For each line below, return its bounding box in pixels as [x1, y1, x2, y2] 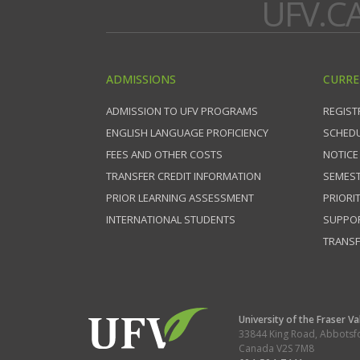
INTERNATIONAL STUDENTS [106, 212, 235, 227]
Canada [239, 342, 276, 355]
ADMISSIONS [106, 72, 176, 87]
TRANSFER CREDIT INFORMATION [106, 169, 261, 183]
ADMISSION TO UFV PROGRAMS [106, 104, 258, 118]
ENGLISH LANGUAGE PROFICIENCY [106, 125, 268, 140]
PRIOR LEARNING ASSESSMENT [106, 190, 254, 205]
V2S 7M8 [276, 342, 314, 355]
